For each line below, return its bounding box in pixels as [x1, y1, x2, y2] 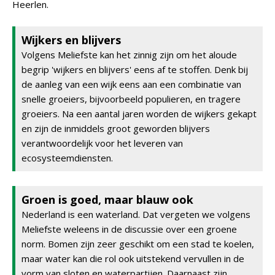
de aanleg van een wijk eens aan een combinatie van [21, 78, 241, 90]
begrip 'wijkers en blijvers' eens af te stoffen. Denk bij [21, 63, 248, 76]
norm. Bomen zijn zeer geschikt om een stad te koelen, [21, 238, 254, 250]
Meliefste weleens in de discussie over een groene [21, 223, 237, 235]
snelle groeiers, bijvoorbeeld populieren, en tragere [21, 93, 241, 105]
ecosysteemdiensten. [21, 152, 113, 164]
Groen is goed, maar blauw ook [21, 192, 193, 207]
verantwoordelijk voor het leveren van [21, 137, 183, 149]
